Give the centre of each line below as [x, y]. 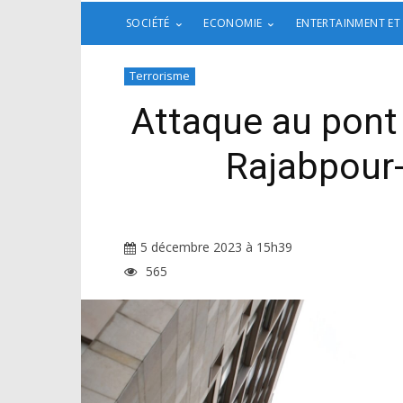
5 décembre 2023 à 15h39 [216, 247]
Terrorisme [160, 76]
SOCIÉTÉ [148, 23]
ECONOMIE [233, 23]
